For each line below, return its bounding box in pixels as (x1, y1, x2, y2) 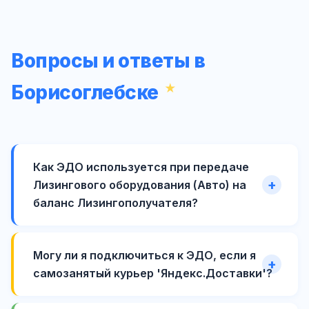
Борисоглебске (11, 81, 159, 105)
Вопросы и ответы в (11, 49, 205, 73)
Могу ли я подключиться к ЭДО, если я (33, 248, 256, 263)
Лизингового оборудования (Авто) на (33, 178, 246, 192)
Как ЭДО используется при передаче (33, 160, 249, 175)
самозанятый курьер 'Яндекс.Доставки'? (33, 266, 272, 281)
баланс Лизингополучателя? (33, 196, 198, 210)
